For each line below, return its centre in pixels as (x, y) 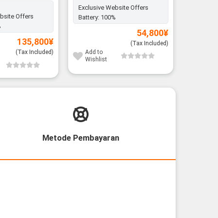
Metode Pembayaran (81, 138)
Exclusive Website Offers (113, 7)
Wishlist (96, 60)
